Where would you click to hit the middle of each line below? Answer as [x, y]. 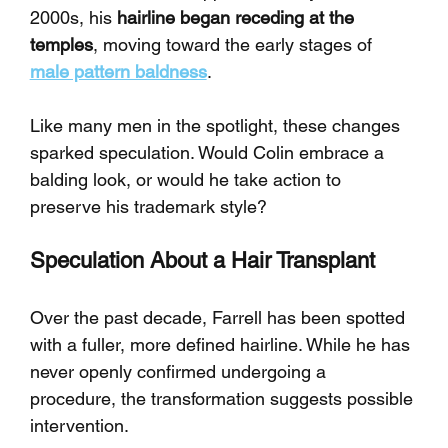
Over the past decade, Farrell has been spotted [219, 318]
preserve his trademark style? [148, 207]
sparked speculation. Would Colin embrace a [209, 153]
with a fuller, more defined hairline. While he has [222, 345]
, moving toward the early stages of [234, 45]
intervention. [79, 426]
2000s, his [73, 18]
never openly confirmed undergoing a [180, 372]
